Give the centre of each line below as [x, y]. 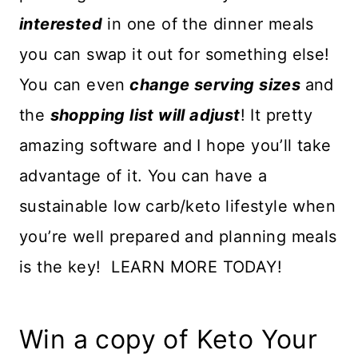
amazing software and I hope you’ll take [175, 146]
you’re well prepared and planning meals [178, 237]
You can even [72, 85]
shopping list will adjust [145, 115]
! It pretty [276, 115]
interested [61, 24]
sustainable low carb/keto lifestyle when [177, 207]
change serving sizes [213, 85]
